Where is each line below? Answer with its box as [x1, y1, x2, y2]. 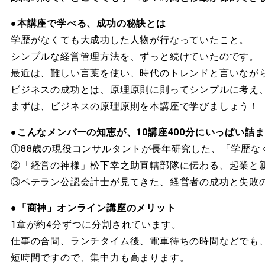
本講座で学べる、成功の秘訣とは [17, 18, 166, 29]
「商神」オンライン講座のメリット [17, 202, 176, 214]
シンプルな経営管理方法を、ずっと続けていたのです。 [11, 51, 259, 62]
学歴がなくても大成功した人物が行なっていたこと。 [11, 34, 250, 46]
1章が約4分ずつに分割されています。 [11, 219, 182, 230]
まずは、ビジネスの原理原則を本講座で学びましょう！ [11, 101, 259, 112]
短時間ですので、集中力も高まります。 [11, 252, 190, 263]
